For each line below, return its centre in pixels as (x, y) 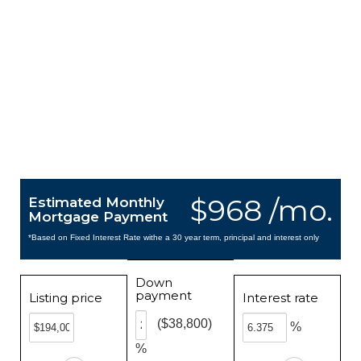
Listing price (66, 298)
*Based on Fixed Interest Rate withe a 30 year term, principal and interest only (174, 237)
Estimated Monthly (96, 202)
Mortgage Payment (98, 217)
